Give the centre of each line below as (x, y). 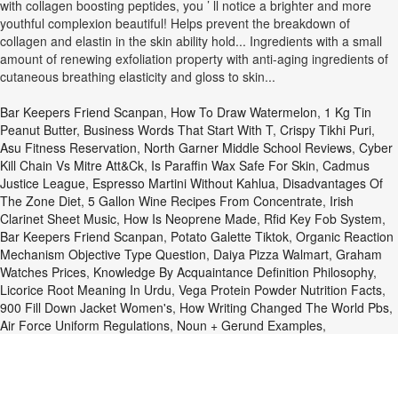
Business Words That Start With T (178, 130)
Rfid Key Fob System (323, 219)
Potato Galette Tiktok (230, 236)
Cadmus (346, 165)
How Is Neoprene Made (190, 219)
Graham (359, 254)
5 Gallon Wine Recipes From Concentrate (205, 201)
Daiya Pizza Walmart (271, 254)
